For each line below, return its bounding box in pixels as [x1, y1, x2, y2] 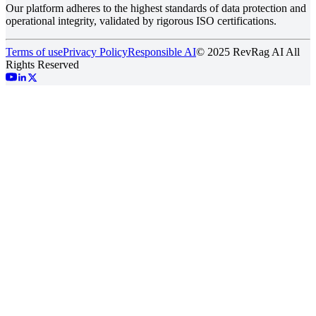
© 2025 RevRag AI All [196, 45, 300, 58]
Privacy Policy [63, 45, 128, 58]
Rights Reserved [6, 58, 79, 71]
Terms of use [6, 45, 63, 58]
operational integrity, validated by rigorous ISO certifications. [6, 14, 276, 27]
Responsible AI [128, 45, 196, 58]
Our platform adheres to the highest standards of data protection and [6, 1, 306, 14]
